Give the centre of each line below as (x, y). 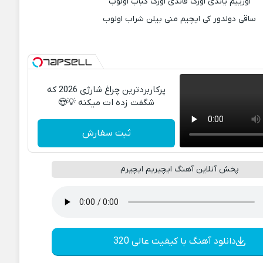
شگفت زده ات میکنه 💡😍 (107, 103)
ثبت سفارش (106, 133)
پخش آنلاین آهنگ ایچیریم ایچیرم (179, 169)
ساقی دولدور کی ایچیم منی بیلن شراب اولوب (180, 19)
